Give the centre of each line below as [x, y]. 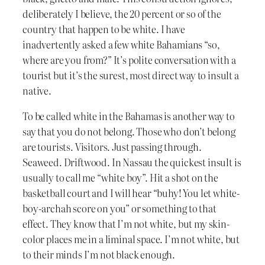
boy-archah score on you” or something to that [119, 208]
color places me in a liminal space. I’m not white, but [131, 239]
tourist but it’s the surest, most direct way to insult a [131, 75]
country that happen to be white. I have [104, 29]
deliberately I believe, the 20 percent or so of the [122, 14]
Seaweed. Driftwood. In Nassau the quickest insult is [132, 162]
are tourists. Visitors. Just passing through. [112, 146]
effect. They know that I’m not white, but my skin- [126, 223]
